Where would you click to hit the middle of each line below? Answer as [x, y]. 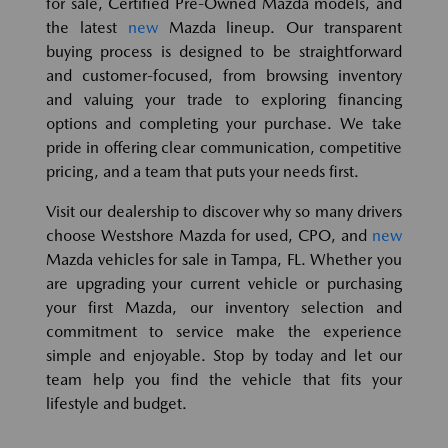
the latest [87, 28]
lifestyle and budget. [116, 404]
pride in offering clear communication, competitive [224, 148]
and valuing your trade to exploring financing [224, 100]
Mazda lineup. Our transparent [280, 28]
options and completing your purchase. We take [224, 124]
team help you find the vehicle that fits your [224, 380]
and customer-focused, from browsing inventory [224, 76]
